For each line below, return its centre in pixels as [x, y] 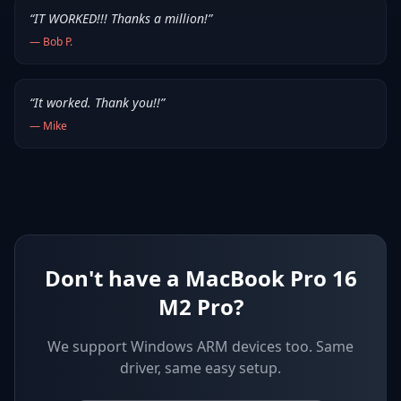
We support [89, 346]
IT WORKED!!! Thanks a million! [121, 18]
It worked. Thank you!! [97, 102]
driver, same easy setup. [200, 367]
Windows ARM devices [206, 346]
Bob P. [58, 41]
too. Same [320, 346]
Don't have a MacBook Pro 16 [200, 277]
